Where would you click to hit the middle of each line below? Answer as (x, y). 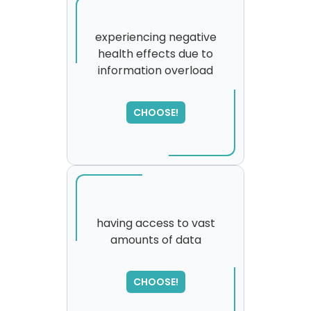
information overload (155, 70)
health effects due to (155, 54)
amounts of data (155, 240)
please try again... (155, 281)
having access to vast (155, 223)
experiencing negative (155, 37)
